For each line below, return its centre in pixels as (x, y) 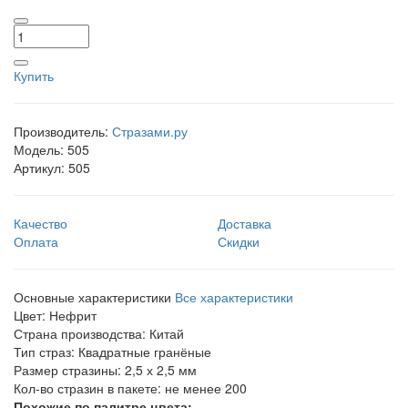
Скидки (239, 241)
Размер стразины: (67, 370)
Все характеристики (234, 297)
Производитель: (61, 131)
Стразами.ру (150, 131)
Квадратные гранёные (145, 352)
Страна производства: (80, 333)
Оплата (36, 241)
